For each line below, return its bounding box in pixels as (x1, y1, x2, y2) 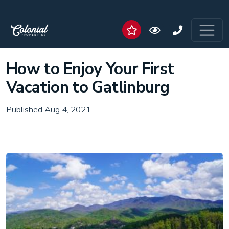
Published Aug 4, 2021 (6, 104, 91, 116)
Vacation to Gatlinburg (6, 76, 170, 98)
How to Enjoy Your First (6, 58, 174, 80)
